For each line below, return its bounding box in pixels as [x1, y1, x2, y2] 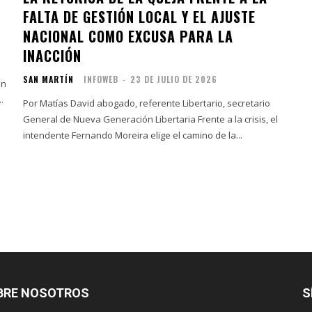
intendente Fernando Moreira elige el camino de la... [23, 128, 243, 141]
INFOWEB [84, 72, 119, 85]
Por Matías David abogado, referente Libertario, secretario [23, 96, 271, 109]
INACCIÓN [23, 45, 82, 66]
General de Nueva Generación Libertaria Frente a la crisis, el [23, 112, 198, 125]
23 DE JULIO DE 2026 [130, 72, 218, 85]
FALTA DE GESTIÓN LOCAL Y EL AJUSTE [23, 6, 256, 27]
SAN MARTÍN [23, 72, 75, 85]
